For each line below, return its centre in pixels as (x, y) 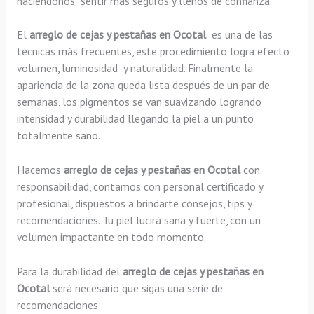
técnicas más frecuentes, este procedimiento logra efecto (153, 52)
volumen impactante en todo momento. (111, 237)
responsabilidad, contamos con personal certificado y (139, 187)
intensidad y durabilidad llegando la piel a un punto (135, 119)
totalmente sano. (58, 136)
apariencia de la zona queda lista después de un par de (143, 85)
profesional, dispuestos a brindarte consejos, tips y (134, 204)
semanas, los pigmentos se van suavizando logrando (139, 102)
